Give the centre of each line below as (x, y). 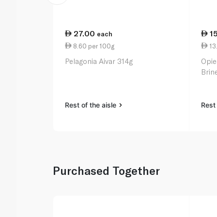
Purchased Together (107, 171)
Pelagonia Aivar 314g (99, 61)
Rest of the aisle (92, 105)
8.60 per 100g (93, 46)
